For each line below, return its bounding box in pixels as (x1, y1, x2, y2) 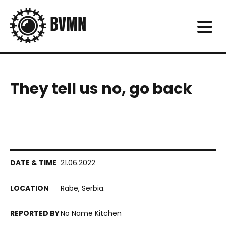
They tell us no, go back (10, 78, 192, 99)
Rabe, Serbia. (61, 183, 105, 193)
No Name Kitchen (61, 208, 122, 218)
